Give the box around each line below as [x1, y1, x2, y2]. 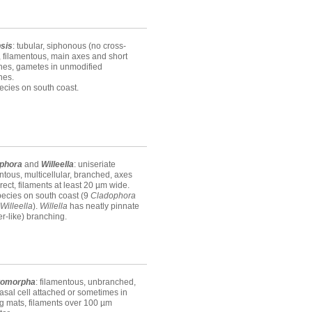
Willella [40, 201, 68, 212]
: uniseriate [74, 159, 116, 170]
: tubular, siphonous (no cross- [13, 41, 126, 52]
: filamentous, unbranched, [36, 277, 136, 288]
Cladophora [91, 191, 136, 201]
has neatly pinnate [68, 201, 139, 212]
